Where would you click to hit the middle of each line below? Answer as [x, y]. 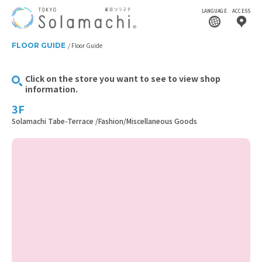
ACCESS [242, 11]
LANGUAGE [214, 11]
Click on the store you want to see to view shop [123, 78]
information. [52, 89]
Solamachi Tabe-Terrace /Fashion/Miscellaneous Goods [104, 121]
